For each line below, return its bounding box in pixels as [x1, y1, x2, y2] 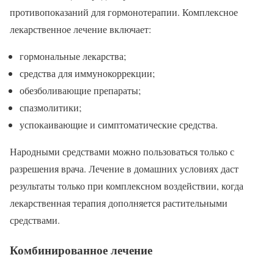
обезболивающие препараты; [20, 83, 141, 97]
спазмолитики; [20, 100, 81, 114]
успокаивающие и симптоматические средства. [20, 117, 218, 131]
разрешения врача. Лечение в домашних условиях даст [10, 161, 239, 175]
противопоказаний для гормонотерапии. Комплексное [10, 5, 238, 18]
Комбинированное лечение [10, 241, 152, 258]
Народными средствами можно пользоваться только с [10, 144, 234, 158]
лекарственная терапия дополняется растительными [10, 196, 228, 209]
